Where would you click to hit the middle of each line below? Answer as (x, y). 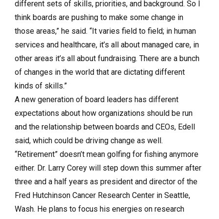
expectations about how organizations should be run (104, 113)
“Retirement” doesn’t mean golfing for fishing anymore (107, 154)
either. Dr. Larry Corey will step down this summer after (108, 168)
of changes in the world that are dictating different (100, 72)
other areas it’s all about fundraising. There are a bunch (107, 58)
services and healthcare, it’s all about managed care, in (107, 45)
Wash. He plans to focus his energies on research (99, 209)
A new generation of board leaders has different (97, 99)
